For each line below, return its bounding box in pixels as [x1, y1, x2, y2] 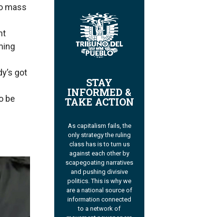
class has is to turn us [69, 140, 130, 148]
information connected [67, 196, 131, 203]
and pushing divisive [71, 168, 128, 176]
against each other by [69, 150, 129, 157]
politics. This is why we [67, 177, 131, 185]
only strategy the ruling [68, 131, 131, 139]
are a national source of [66, 186, 132, 194]
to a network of [78, 205, 121, 213]
